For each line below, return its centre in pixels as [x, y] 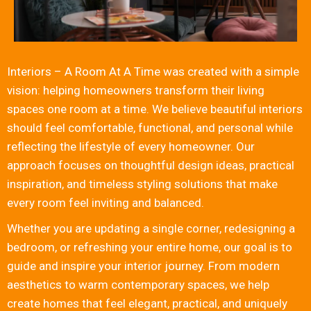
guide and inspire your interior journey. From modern [143, 266]
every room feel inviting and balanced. [106, 203]
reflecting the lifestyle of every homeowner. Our [131, 147]
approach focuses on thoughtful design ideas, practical [151, 166]
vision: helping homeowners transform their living [136, 91]
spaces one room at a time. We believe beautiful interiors [155, 109]
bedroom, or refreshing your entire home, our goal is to [150, 247]
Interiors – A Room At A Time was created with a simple [153, 72]
